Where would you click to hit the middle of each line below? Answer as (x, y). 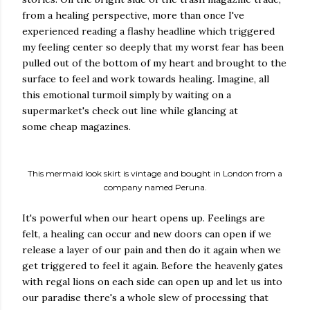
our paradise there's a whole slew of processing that (145, 298)
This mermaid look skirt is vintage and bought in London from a (155, 173)
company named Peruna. (155, 187)
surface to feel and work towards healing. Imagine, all (146, 79)
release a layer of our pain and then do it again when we (152, 250)
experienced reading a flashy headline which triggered (148, 31)
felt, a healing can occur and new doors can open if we (147, 234)
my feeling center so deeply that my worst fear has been (153, 47)
